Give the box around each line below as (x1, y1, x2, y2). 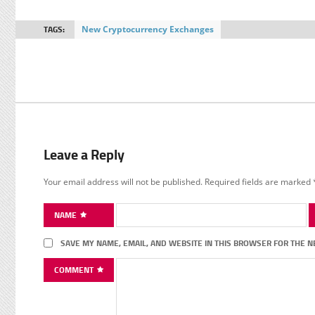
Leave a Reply (44, 144, 124, 165)
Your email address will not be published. (44, 176, 202, 187)
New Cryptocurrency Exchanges (82, 23, 214, 35)
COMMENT (54, 263, 96, 276)
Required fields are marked (205, 176, 313, 187)
